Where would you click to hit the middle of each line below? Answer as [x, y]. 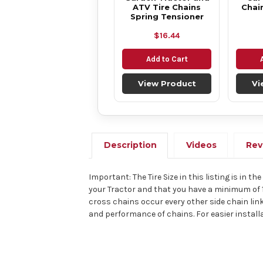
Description [131, 145]
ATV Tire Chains [167, 7]
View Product [167, 83]
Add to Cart [167, 59]
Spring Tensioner [167, 16]
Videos [202, 145]
